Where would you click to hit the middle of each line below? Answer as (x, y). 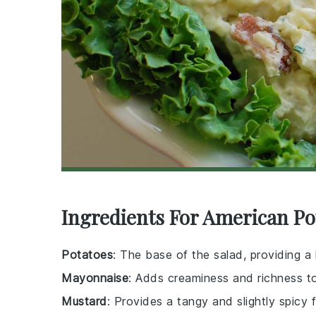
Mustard (84, 301)
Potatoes (87, 254)
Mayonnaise (95, 278)
